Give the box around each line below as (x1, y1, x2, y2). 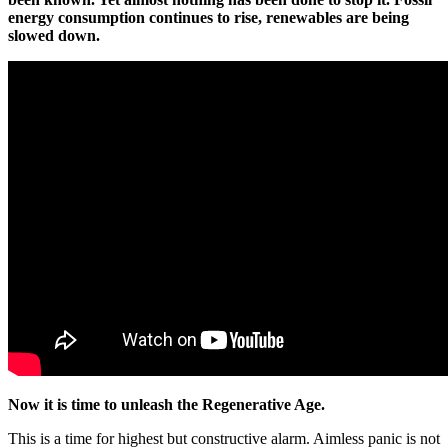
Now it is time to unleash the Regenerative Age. (8, 395, 325, 413)
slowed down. (8, 26, 100, 44)
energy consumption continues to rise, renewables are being (8, 8, 409, 26)
